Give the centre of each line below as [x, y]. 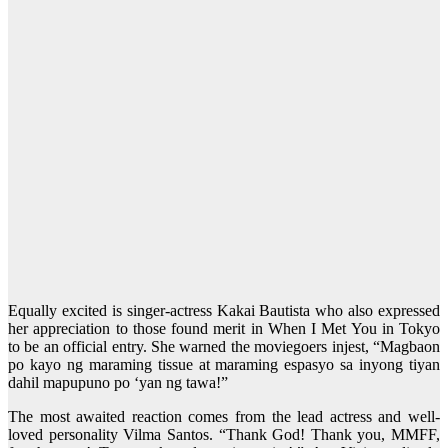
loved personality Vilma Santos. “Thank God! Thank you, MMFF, [224, 435]
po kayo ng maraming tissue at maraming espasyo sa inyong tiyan [224, 365]
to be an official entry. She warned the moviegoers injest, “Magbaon [224, 347]
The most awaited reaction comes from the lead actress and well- [224, 417]
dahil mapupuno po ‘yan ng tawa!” [118, 383]
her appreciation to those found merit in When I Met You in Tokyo [224, 329]
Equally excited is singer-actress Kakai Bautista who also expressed [224, 311]
